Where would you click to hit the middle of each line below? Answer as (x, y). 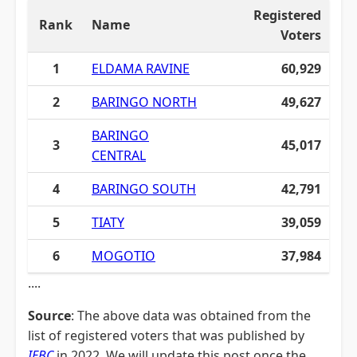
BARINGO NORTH (144, 102)
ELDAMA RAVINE (141, 69)
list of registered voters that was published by (166, 335)
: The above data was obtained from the (191, 316)
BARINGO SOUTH (144, 189)
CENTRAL (119, 155)
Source (49, 316)
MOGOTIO (124, 256)
